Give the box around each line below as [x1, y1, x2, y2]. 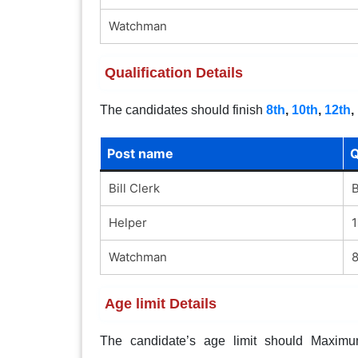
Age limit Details [104, 295, 217, 312]
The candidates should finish [99, 102, 266, 117]
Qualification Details [104, 64, 243, 81]
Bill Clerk [108, 180, 160, 196]
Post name [106, 145, 173, 161]
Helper [108, 214, 147, 230]
